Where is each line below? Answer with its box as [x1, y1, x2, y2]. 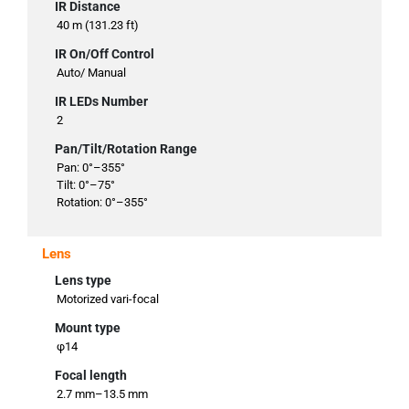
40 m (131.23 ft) [57, 18, 139, 33]
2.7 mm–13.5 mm [57, 387, 148, 402]
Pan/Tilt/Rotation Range [55, 142, 197, 157]
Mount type [55, 320, 121, 336]
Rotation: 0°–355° [57, 195, 148, 210]
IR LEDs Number [55, 94, 148, 110]
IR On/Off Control [55, 47, 154, 62]
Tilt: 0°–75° [57, 178, 115, 193]
